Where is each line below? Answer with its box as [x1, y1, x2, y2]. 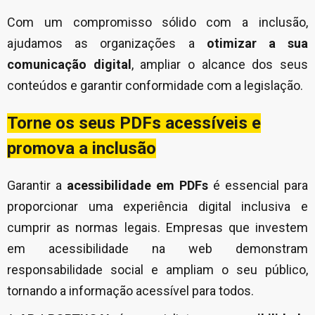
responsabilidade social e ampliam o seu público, [7, 262, 308, 278]
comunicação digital [7, 57, 131, 72]
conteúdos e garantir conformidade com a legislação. [7, 78, 303, 94]
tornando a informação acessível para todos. [7, 283, 254, 299]
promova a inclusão [7, 139, 156, 159]
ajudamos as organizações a [7, 36, 207, 51]
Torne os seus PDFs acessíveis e [7, 113, 261, 134]
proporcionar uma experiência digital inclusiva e [7, 199, 308, 214]
